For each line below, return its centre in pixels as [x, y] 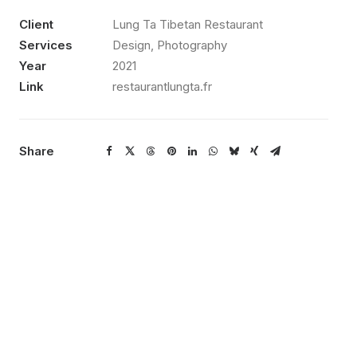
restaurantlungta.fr [162, 86]
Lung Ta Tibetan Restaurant [188, 24]
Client [36, 24]
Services [46, 45]
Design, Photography [170, 45]
